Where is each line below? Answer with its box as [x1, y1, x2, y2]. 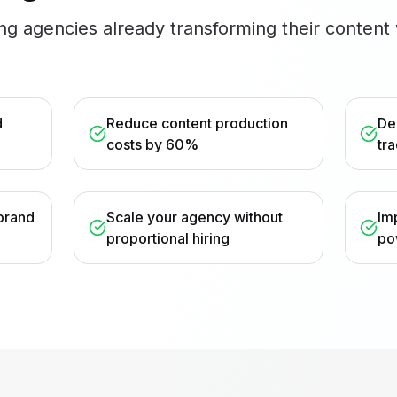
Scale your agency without [105, 208, 283, 226]
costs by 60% [105, 136, 198, 153]
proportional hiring [105, 230, 230, 247]
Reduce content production [105, 114, 288, 132]
